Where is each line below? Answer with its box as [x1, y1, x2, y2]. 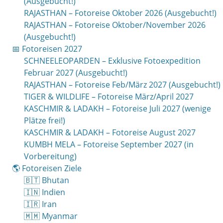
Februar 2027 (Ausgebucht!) [24, 67, 127, 78]
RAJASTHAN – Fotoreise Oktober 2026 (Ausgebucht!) [24, 7, 217, 18]
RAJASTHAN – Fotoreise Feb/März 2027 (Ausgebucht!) [24, 79, 221, 90]
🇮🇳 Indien [24, 187, 65, 198]
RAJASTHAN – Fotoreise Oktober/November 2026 [24, 19, 206, 30]
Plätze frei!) [24, 115, 65, 126]
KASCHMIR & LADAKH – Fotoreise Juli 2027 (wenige [24, 103, 211, 114]
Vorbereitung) [24, 151, 77, 162]
